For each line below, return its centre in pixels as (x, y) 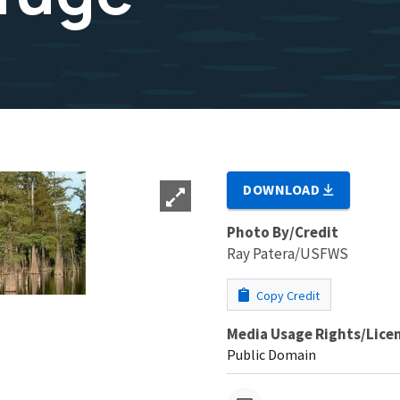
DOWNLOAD (283, 189)
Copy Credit (287, 295)
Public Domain (271, 354)
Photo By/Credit (283, 232)
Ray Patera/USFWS (287, 253)
